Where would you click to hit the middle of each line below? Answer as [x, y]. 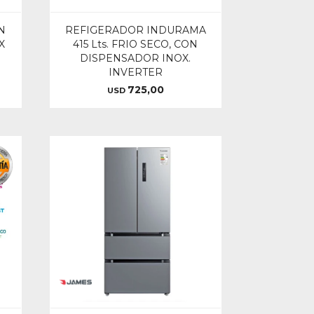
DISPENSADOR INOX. [136, 58]
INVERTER [135, 72]
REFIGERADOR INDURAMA [135, 30]
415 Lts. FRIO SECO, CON [136, 44]
